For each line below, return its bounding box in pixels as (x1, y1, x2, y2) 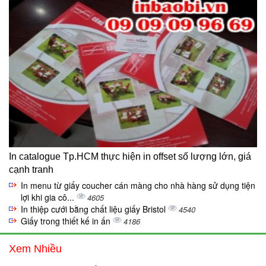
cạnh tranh (9, 164, 53, 175)
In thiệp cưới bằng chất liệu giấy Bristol (21, 203, 168, 216)
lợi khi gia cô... (21, 191, 77, 204)
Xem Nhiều (9, 243, 62, 255)
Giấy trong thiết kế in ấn (21, 215, 113, 227)
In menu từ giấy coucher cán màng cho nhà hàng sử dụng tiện (21, 179, 255, 192)
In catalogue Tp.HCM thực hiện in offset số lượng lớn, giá (9, 151, 251, 162)
